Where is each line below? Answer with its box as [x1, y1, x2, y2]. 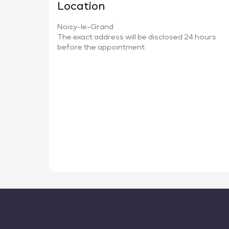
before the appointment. [57, 44, 146, 51]
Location [57, 2, 105, 12]
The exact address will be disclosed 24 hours [57, 34, 216, 41]
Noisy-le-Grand [57, 24, 113, 31]
